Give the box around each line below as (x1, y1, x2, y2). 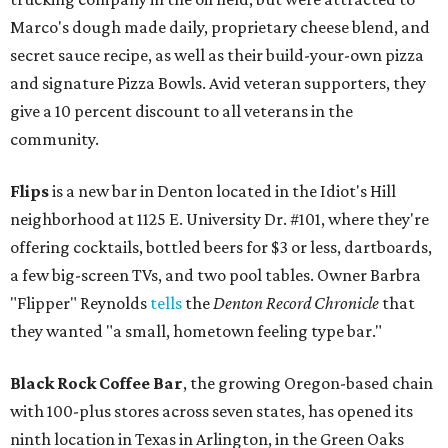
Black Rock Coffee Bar (10, 373, 183, 393)
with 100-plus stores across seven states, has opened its (10, 401, 413, 421)
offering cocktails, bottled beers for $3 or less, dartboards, (10, 237, 432, 257)
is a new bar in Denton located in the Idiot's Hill (49, 181, 396, 201)
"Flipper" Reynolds (10, 293, 150, 313)
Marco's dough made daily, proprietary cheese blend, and (10, 17, 430, 37)
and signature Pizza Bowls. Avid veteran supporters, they (10, 73, 426, 93)
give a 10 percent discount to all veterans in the (10, 101, 353, 121)
